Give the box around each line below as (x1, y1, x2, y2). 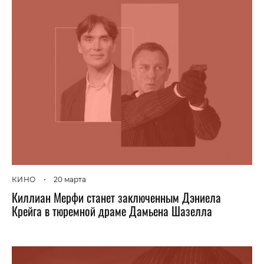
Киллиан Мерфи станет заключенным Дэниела (12, 189, 221, 206)
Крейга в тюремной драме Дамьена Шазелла (12, 202, 212, 220)
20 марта (54, 175, 87, 184)
